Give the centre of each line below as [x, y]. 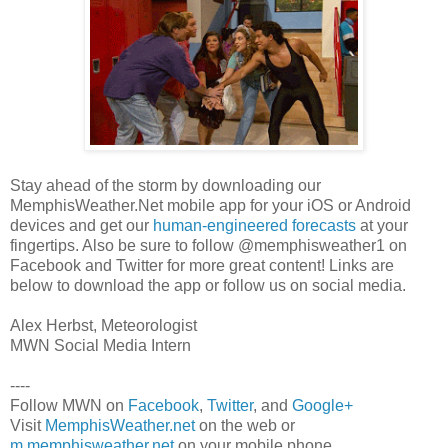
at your [382, 226]
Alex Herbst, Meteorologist [103, 326]
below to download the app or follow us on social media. [208, 286]
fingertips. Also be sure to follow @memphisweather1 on [208, 246]
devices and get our [81, 226]
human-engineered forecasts [254, 226]
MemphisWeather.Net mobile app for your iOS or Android [210, 206]
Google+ [322, 406]
